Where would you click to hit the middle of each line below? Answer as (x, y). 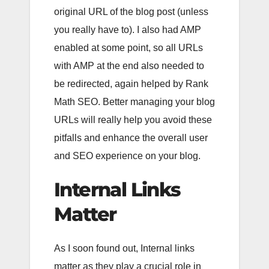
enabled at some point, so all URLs (128, 47)
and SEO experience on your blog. (127, 156)
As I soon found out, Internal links (124, 249)
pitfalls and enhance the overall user (131, 138)
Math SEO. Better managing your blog (134, 101)
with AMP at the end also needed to (129, 65)
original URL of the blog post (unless (131, 11)
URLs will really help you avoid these (133, 119)
